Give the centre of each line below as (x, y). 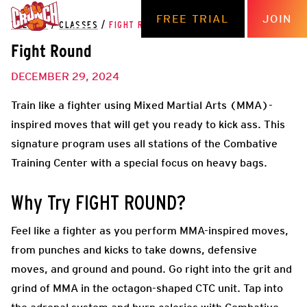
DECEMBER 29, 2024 (65, 76)
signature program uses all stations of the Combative (144, 143)
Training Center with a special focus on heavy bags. (139, 162)
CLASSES (79, 25)
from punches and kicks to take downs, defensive (134, 249)
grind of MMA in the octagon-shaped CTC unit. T (130, 288)
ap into (266, 288)
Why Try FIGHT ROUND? (98, 203)
